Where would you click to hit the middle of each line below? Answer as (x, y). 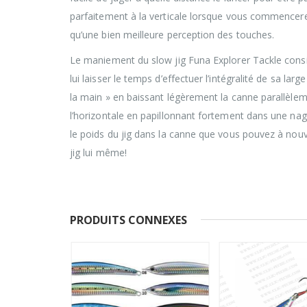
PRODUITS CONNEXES (128, 220)
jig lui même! (98, 152)
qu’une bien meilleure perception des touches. (172, 34)
